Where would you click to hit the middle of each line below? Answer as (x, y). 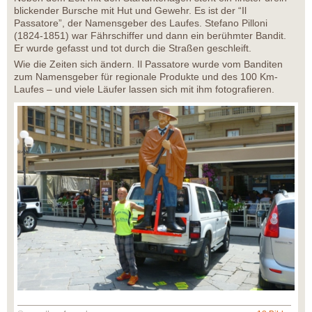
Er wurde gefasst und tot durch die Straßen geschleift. (133, 48)
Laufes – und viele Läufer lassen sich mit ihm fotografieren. (144, 89)
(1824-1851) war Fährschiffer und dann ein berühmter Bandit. (150, 36)
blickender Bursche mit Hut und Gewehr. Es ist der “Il (130, 11)
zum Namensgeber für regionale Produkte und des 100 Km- (146, 77)
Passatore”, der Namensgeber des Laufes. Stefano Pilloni (141, 23)
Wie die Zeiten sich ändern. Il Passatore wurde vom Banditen (148, 64)
